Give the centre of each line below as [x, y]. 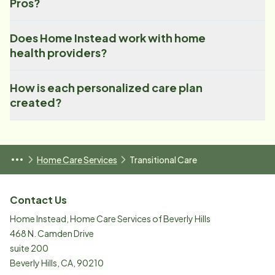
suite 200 [29, 248]
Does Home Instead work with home [108, 38]
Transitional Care [163, 160]
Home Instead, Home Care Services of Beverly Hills [110, 219]
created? [36, 103]
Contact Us [38, 200]
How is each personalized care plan [106, 88]
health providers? [59, 53]
